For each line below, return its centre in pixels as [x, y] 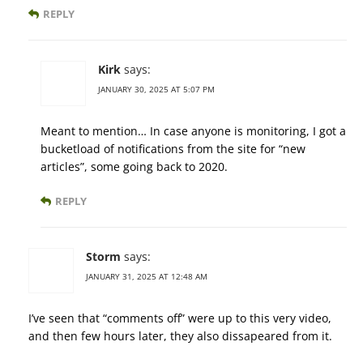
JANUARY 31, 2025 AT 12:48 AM [147, 277]
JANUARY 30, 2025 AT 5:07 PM [156, 90]
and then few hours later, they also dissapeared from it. [180, 336]
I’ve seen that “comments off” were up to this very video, [180, 318]
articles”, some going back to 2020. [134, 167]
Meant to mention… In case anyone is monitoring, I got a [193, 131]
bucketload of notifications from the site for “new [173, 149]
